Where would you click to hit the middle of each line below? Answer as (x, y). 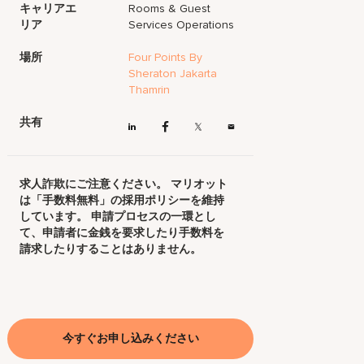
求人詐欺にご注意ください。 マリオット (124, 184)
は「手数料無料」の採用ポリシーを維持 (122, 201)
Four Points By (166, 57)
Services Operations (182, 25)
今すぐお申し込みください (130, 339)
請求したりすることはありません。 (111, 249)
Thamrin (149, 90)
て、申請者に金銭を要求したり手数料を (122, 233)
